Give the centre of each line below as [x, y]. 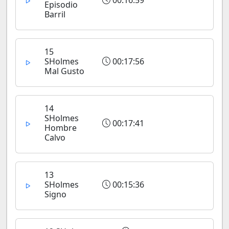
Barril [55, 14]
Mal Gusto [64, 71]
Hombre [61, 128]
